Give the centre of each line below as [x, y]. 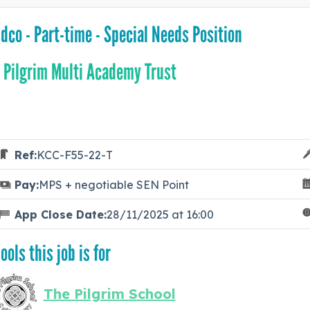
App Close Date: [60, 215]
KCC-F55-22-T [74, 155]
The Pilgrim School [109, 294]
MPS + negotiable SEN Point [113, 185]
